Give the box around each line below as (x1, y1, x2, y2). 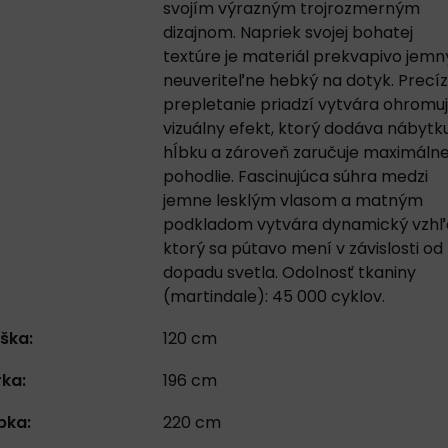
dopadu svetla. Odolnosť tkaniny (162, 261, 416, 284)
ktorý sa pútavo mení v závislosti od (162, 237, 443, 260)
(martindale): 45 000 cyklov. (162, 285, 385, 308)
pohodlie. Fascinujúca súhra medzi (162, 165, 428, 188)
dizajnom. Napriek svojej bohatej (162, 21, 413, 44)
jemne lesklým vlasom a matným (162, 189, 423, 212)
